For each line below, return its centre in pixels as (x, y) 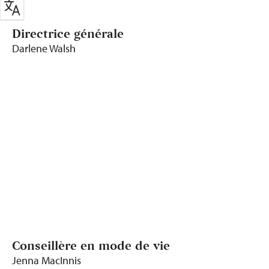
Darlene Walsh (44, 48)
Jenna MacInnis (47, 260)
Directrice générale (68, 34)
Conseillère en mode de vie (91, 246)
